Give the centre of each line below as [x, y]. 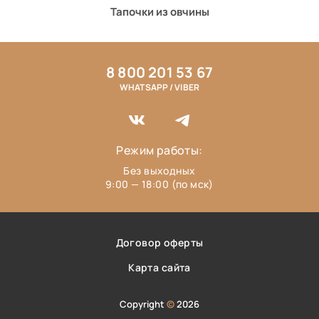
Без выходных [159, 171]
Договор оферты [159, 242]
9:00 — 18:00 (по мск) [159, 184]
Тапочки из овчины [159, 12]
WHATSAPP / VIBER [159, 87]
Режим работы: [159, 150]
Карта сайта [159, 267]
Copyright [143, 304]
